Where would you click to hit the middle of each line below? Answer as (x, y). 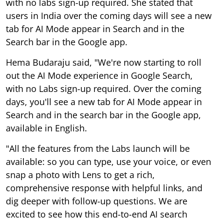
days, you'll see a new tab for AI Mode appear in (104, 101)
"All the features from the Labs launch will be (98, 148)
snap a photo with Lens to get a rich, (80, 174)
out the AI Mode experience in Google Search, (99, 75)
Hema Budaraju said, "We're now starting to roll (104, 62)
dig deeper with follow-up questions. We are (97, 201)
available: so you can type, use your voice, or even (109, 161)
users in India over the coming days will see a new (109, 15)
